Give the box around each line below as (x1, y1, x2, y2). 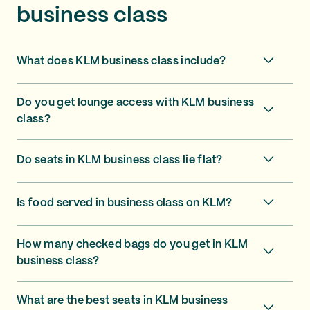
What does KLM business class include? (17, 56, 226, 66)
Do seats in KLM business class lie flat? (17, 155, 223, 165)
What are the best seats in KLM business (17, 295, 228, 306)
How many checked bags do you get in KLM (17, 239, 248, 250)
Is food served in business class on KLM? (17, 198, 232, 208)
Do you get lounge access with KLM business (17, 97, 255, 108)
